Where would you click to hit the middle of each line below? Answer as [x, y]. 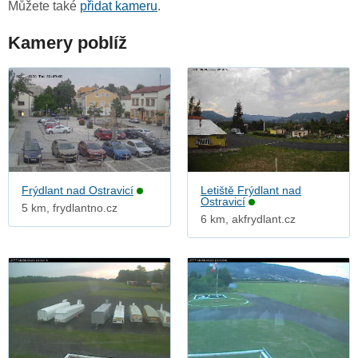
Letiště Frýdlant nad [251, 191]
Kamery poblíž [68, 43]
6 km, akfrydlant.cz [248, 219]
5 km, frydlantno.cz [70, 208]
